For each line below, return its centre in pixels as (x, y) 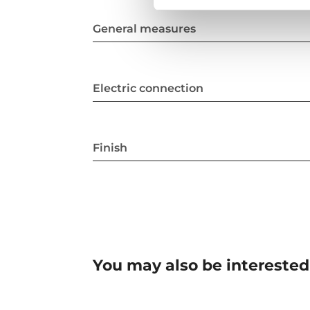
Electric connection (148, 88)
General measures (145, 28)
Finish (110, 147)
